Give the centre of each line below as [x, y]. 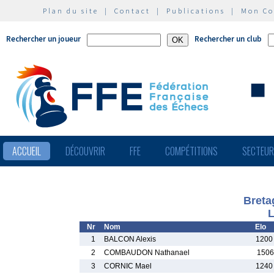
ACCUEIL [27, 151]
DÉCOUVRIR [85, 151]
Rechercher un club [228, 39]
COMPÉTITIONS [191, 151]
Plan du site [71, 11]
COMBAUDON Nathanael [147, 253]
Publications [196, 11]
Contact [132, 11]
